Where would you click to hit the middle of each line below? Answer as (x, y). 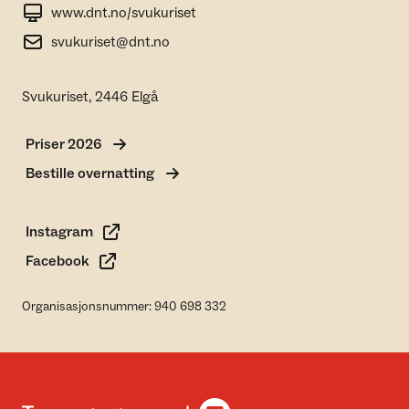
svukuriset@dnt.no (110, 42)
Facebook (58, 261)
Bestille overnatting (90, 173)
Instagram (59, 232)
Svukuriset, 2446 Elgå (90, 97)
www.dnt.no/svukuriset (124, 13)
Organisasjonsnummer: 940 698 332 (124, 307)
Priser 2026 (63, 144)
